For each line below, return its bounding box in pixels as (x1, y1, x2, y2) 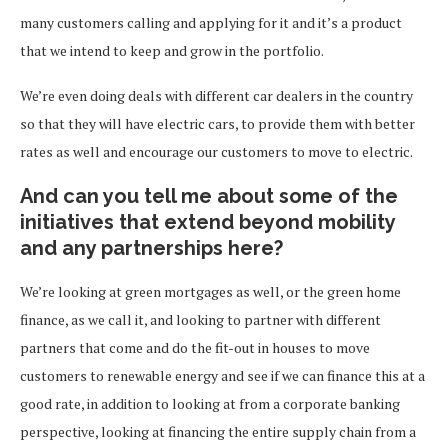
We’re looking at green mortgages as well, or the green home (20, 282, 401, 301)
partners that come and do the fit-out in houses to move (20, 338, 370, 357)
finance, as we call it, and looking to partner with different (20, 310, 381, 329)
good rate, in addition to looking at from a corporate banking (20, 394, 400, 413)
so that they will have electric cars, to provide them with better (20, 114, 415, 133)
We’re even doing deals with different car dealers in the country (20, 86, 413, 105)
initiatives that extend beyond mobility (20, 210, 395, 234)
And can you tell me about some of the (20, 184, 398, 208)
